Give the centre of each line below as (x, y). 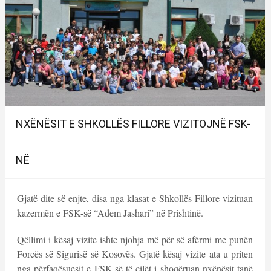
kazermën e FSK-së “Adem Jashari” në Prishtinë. (110, 212)
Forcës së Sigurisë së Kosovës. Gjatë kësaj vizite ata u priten (135, 253)
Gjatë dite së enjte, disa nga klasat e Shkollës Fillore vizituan (135, 198)
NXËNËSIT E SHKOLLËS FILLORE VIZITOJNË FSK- (133, 123)
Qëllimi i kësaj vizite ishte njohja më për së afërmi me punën (135, 239)
